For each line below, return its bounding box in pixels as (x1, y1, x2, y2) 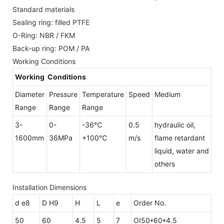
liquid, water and (154, 146, 209, 155)
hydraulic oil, (154, 120, 195, 129)
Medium (154, 89, 180, 98)
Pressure (49, 89, 77, 98)
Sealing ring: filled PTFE (12, 17, 89, 26)
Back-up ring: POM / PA (12, 43, 89, 52)
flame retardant (154, 133, 205, 142)
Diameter (15, 89, 44, 98)
